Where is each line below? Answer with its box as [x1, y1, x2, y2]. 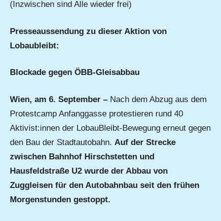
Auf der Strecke [114, 137, 176, 147]
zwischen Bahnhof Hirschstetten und [10, 151, 154, 161]
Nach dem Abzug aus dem [110, 94, 207, 104]
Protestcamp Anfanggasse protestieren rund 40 [10, 109, 183, 118]
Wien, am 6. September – [10, 94, 110, 104]
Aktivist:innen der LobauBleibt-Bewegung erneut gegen [10, 123, 211, 133]
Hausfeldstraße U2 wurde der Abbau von [10, 166, 168, 176]
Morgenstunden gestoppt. [10, 194, 110, 204]
